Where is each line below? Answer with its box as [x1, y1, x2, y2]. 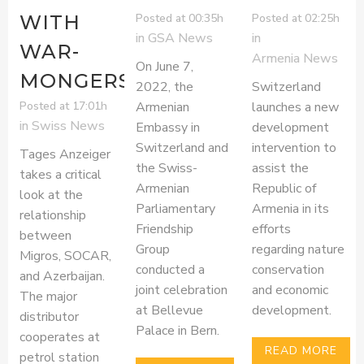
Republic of [251, 180, 316, 198]
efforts [251, 220, 291, 239]
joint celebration [135, 281, 227, 300]
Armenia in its [251, 200, 329, 219]
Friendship [135, 220, 193, 239]
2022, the [135, 78, 193, 97]
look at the [19, 186, 84, 205]
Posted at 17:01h [19, 98, 108, 115]
